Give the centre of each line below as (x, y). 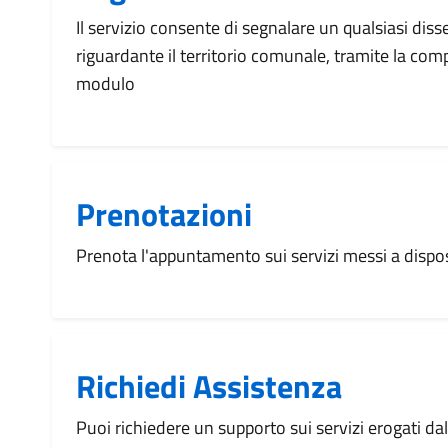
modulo (105, 83)
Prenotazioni (164, 214)
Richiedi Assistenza (209, 386)
